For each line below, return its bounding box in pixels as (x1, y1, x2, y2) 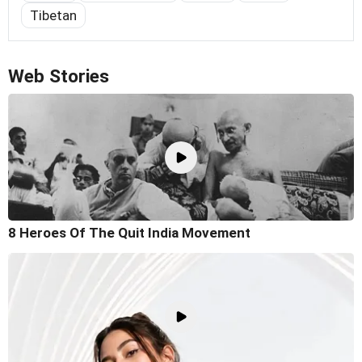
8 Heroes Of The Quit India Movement (8, 225, 250, 242)
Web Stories (8, 65, 109, 87)
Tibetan (30, 6, 77, 23)
